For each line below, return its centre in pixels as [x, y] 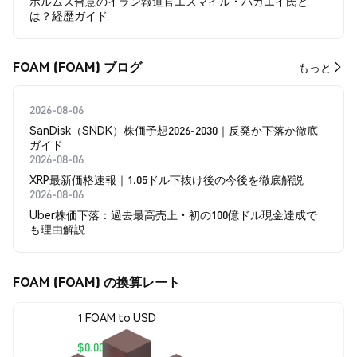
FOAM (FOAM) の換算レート [96, 282]
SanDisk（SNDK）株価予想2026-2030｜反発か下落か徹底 [174, 130]
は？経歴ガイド [69, 15]
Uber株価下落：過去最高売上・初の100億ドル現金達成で [173, 214]
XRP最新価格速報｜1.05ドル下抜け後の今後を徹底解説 [167, 179]
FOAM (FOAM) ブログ [77, 67]
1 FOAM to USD [117, 317]
